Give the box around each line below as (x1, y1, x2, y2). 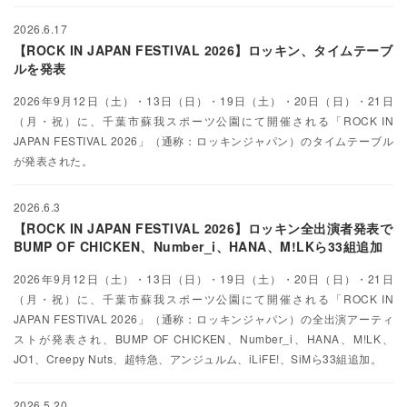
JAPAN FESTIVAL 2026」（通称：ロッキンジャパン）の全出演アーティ (14, 311, 393, 327)
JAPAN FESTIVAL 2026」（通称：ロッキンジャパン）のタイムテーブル (14, 133, 393, 149)
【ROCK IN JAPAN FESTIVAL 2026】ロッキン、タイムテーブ (14, 41, 393, 60)
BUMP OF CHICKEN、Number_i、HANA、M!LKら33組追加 (14, 237, 383, 256)
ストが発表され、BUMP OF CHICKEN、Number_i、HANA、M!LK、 (14, 331, 393, 347)
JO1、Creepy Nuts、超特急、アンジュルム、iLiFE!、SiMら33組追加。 (14, 351, 382, 367)
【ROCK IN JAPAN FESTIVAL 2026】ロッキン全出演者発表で (14, 219, 393, 238)
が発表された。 (14, 153, 94, 169)
